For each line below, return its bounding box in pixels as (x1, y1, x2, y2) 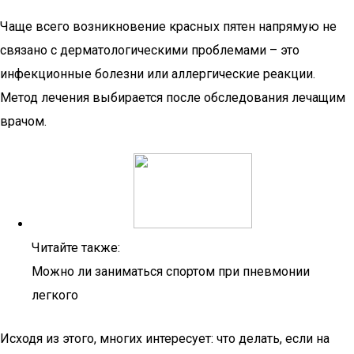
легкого (32, 288, 78, 303)
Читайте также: (32, 240, 120, 255)
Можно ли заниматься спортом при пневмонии (32, 264, 310, 279)
